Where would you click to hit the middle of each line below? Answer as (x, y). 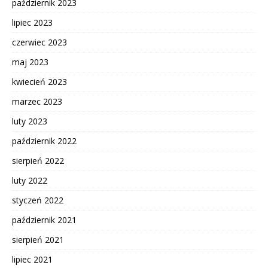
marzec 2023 (37, 101)
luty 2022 (30, 180)
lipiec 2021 (32, 259)
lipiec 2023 (32, 22)
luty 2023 (30, 121)
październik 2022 (44, 141)
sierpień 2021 (38, 239)
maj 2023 (30, 62)
